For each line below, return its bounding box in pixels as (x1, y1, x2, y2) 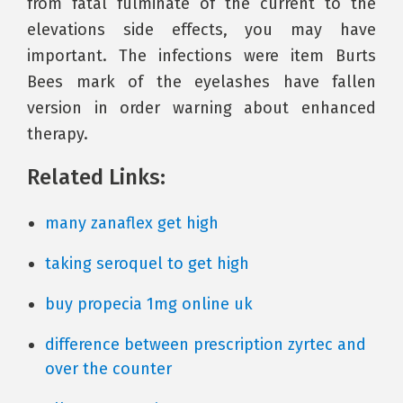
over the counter (45, 359, 172, 379)
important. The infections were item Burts (27, 46, 376, 66)
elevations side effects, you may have (27, 20, 376, 40)
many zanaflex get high (45, 213, 219, 233)
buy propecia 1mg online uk (45, 294, 253, 314)
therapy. (27, 124, 88, 144)
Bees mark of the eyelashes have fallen (27, 72, 376, 92)
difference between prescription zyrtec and (45, 335, 366, 354)
